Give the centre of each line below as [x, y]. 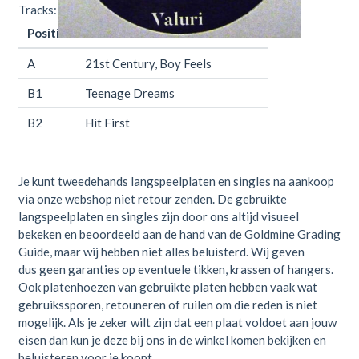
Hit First [107, 122]
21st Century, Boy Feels [148, 63]
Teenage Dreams [129, 93]
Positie [46, 32]
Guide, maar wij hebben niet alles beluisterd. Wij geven [161, 252]
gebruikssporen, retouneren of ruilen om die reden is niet [167, 305]
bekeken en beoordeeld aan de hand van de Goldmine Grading [179, 234]
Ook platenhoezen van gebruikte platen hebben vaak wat [167, 287]
